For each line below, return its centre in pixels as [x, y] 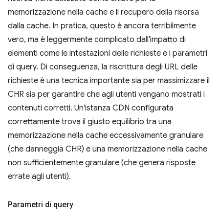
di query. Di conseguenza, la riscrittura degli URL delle [103, 67]
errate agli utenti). [39, 176]
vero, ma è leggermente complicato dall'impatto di [97, 39]
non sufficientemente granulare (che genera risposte [102, 163]
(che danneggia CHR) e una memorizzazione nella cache [108, 149]
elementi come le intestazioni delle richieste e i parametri [108, 53]
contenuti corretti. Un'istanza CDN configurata [91, 108]
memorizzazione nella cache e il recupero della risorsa [103, 12]
